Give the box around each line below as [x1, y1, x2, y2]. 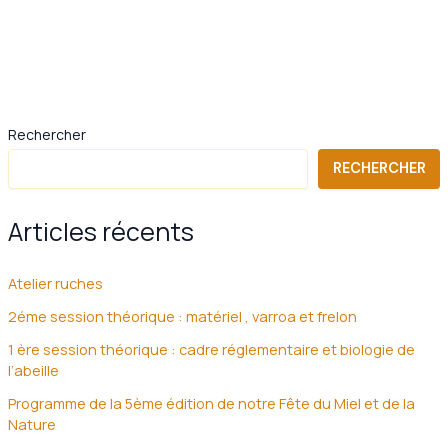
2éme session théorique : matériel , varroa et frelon [7, 306, 357, 327]
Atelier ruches [7, 273, 103, 294]
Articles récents [7, 214, 194, 248]
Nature [7, 414, 56, 435]
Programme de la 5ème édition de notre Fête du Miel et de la [7, 393, 415, 414]
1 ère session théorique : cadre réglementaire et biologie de [7, 339, 415, 360]
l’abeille [7, 360, 59, 381]
